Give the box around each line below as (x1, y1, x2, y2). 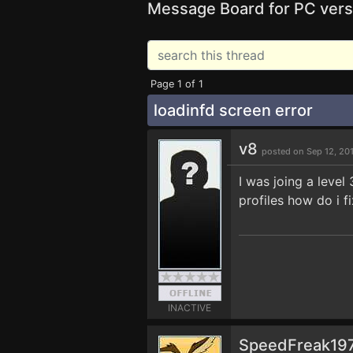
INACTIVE (168, 302, 211, 314)
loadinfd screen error (154, 101, 313, 120)
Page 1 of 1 (150, 78, 203, 90)
